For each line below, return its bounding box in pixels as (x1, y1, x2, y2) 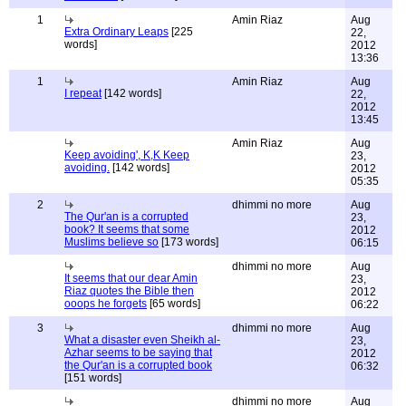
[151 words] (64, 372, 121, 384)
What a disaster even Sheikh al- (64, 333, 220, 346)
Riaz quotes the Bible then (64, 285, 194, 297)
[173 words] (159, 236, 218, 248)
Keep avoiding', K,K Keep (64, 149, 189, 161)
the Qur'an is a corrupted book (64, 359, 212, 372)
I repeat (64, 87, 101, 100)
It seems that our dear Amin (64, 272, 198, 285)
